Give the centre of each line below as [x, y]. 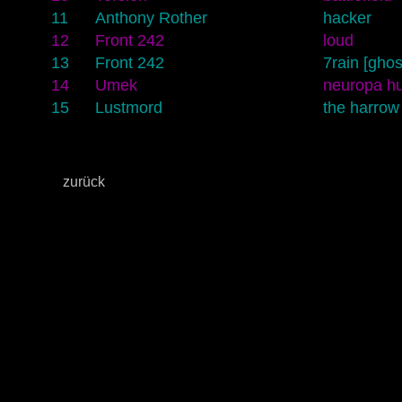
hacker [347, 17]
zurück [84, 181]
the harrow [361, 107]
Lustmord [128, 107]
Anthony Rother [151, 17]
